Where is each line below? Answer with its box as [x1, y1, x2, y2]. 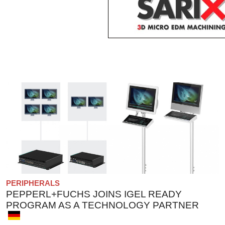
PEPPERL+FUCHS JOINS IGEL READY [6, 188, 182, 199]
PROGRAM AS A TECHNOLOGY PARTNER [6, 199, 199, 210]
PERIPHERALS [6, 178, 60, 187]
